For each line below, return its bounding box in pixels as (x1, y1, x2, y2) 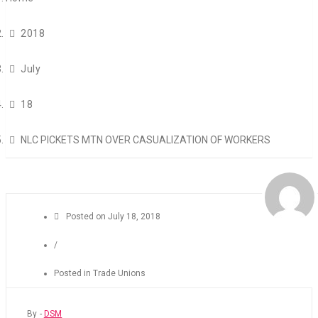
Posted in (54, 268, 93, 278)
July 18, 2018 (108, 211, 160, 221)
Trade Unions (93, 268, 146, 278)
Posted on (66, 211, 108, 221)
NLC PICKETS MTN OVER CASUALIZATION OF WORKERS (21, 133, 271, 146)
